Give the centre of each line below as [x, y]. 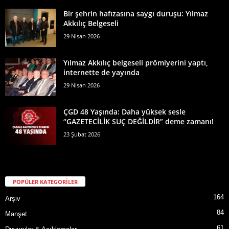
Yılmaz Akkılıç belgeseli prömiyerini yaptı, [136, 62]
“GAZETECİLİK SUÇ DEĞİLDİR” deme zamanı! [139, 121]
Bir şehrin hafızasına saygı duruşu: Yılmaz [136, 13]
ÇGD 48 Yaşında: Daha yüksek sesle [124, 111]
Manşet [16, 214]
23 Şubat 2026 [82, 134]
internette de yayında [101, 72]
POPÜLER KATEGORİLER [45, 181]
